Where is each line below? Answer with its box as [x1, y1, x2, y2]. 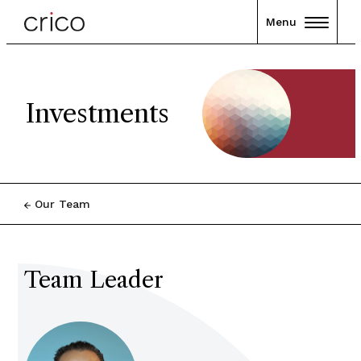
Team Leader [23, 266, 164, 293]
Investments [25, 98, 169, 129]
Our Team [34, 197, 90, 210]
